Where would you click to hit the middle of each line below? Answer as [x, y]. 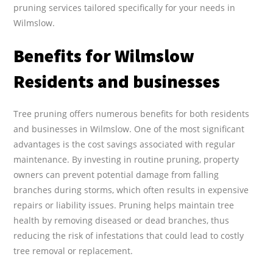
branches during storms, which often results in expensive [131, 190]
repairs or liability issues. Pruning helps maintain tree [124, 205]
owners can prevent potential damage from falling [116, 174]
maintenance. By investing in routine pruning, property [126, 159]
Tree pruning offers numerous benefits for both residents [132, 113]
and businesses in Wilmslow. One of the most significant [129, 129]
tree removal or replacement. [73, 250]
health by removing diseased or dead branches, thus [122, 220]
